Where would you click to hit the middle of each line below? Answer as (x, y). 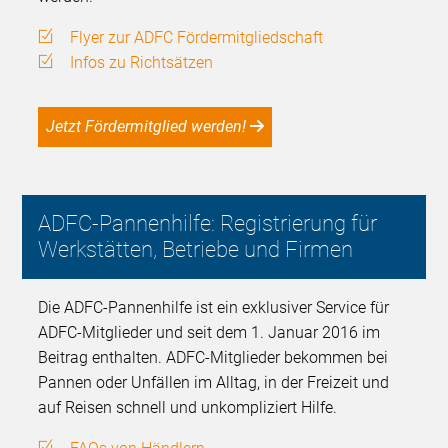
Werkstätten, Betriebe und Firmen (196, 249)
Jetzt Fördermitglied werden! (151, 126)
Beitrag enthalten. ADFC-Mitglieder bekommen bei (213, 357)
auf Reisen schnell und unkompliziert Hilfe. (188, 407)
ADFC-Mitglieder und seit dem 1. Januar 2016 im (209, 332)
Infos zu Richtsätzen (142, 62)
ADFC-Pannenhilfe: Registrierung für (208, 223)
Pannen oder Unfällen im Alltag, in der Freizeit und (214, 382)
